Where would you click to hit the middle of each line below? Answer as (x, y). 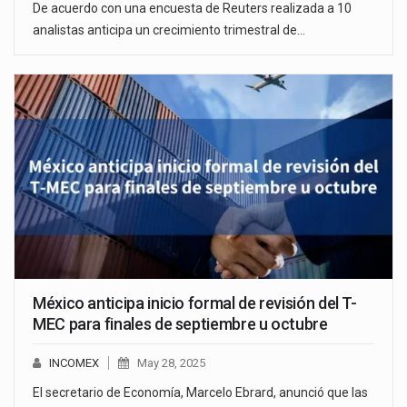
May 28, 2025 (171, 362)
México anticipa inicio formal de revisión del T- (195, 303)
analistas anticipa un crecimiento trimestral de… (169, 30)
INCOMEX (74, 362)
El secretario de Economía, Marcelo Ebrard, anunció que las (200, 392)
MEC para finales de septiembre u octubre (180, 323)
